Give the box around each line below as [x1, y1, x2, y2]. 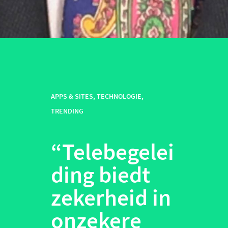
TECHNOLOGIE [97, 92, 141, 101]
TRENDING [51, 106, 83, 116]
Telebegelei [62, 137, 174, 166]
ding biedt [51, 160, 150, 189]
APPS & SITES [51, 92, 93, 101]
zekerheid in [51, 183, 171, 212]
